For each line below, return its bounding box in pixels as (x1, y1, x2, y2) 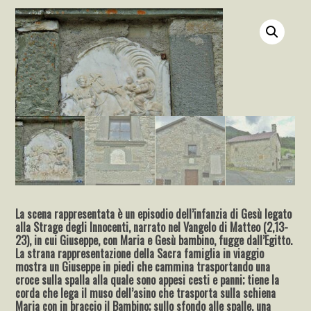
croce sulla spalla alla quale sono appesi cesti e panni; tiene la (15, 271, 280, 288)
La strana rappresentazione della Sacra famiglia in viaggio (15, 244, 264, 262)
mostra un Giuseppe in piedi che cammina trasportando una (15, 258, 271, 275)
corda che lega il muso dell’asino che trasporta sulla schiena (15, 284, 276, 301)
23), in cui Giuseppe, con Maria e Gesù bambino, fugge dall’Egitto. (15, 231, 293, 249)
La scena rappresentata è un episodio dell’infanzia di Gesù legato (15, 205, 292, 222)
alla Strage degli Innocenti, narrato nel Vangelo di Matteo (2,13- (15, 218, 289, 235)
